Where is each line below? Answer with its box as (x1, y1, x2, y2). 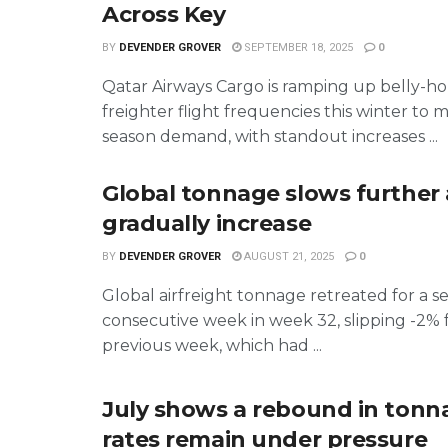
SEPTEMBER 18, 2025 (241, 40, 353, 54)
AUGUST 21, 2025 (241, 249, 334, 263)
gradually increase (102, 209, 312, 237)
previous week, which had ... (102, 335, 322, 355)
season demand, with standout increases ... (102, 126, 438, 146)
